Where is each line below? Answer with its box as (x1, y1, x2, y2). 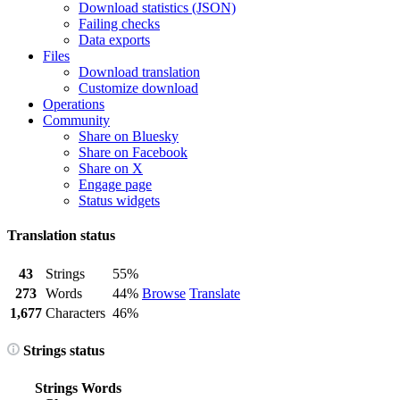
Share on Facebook (79, 145, 187, 160)
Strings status (20, 342, 104, 358)
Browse (142, 285, 186, 301)
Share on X (79, 161, 143, 176)
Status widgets (79, 193, 160, 208)
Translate (189, 285, 240, 301)
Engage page (79, 177, 152, 192)
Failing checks (79, 16, 160, 31)
